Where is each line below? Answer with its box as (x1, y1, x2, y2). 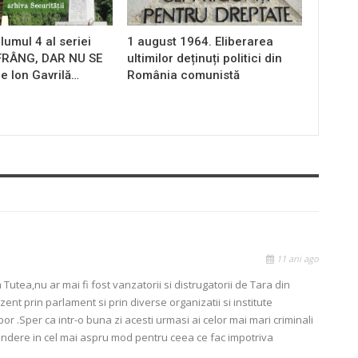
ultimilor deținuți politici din (126, 51, 282, 66)
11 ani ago (273, 252, 319, 265)
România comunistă (126, 68, 240, 83)
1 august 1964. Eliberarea (126, 34, 273, 50)
